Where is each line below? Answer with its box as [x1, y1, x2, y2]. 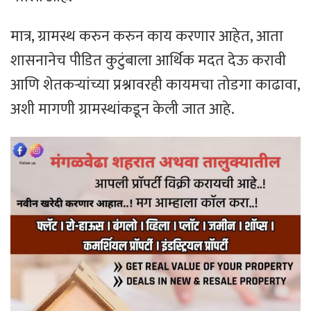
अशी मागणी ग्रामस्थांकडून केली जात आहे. [10, 96, 235, 122]
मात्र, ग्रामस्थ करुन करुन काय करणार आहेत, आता [10, 23, 283, 49]
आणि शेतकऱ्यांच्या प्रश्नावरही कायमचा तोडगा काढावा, [10, 72, 300, 98]
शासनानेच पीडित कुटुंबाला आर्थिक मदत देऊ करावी [10, 47, 286, 74]
